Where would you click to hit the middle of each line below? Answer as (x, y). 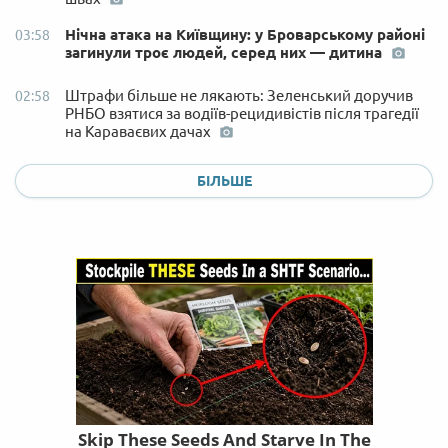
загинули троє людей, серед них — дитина (225, 52)
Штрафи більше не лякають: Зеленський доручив (239, 95)
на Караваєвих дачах (139, 131)
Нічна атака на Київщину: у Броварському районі (245, 34)
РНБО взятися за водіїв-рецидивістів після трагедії (242, 113)
